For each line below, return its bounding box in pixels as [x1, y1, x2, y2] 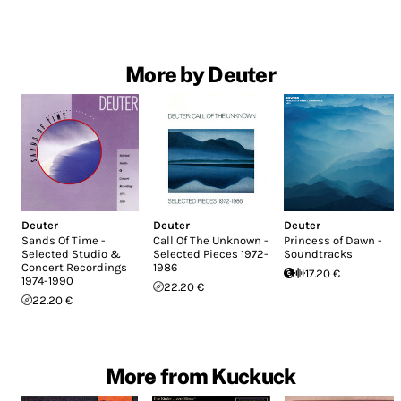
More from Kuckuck [105, 363, 296, 388]
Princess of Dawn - [284, 233, 383, 247]
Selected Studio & [21, 246, 121, 260]
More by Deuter [125, 62, 276, 88]
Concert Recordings [21, 260, 127, 274]
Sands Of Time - [21, 233, 106, 247]
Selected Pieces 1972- [152, 246, 269, 260]
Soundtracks [284, 246, 354, 260]
